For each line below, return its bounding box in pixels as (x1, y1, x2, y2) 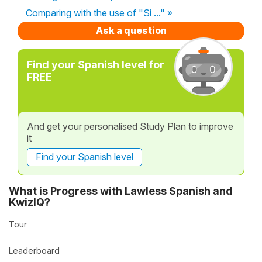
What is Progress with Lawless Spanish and (9, 185, 233, 198)
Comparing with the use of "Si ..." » (26, 6, 173, 19)
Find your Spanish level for (27, 58, 164, 71)
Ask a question (95, 24, 167, 36)
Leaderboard (9, 246, 60, 256)
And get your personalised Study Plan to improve (27, 120, 233, 132)
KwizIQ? (9, 196, 50, 209)
